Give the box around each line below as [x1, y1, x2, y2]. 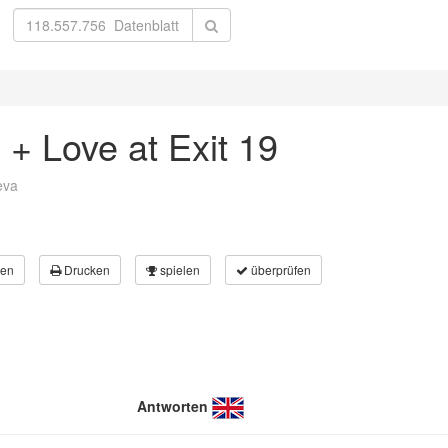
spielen [157, 261, 200, 278]
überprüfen [248, 261, 311, 278]
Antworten [137, 396, 208, 416]
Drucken [61, 261, 110, 278]
